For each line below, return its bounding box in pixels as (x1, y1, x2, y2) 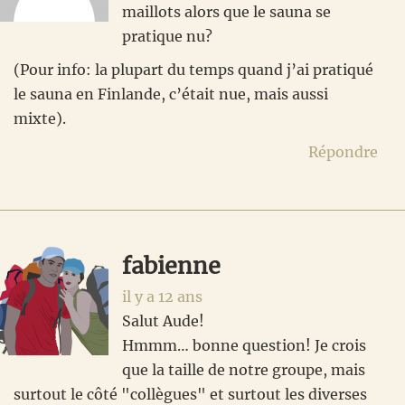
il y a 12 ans (122, 287, 202, 306)
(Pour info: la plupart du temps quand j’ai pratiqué (14, 61, 373, 80)
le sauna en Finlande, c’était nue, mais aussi (14, 85, 328, 104)
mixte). (14, 109, 66, 128)
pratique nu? (122, 27, 212, 46)
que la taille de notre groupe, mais (122, 361, 365, 380)
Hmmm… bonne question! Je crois (122, 336, 366, 355)
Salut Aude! (122, 312, 204, 331)
